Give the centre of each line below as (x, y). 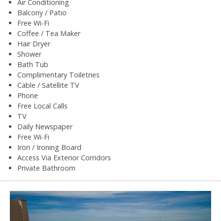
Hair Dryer (34, 43)
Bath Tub (33, 64)
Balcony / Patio (42, 12)
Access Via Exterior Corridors (64, 157)
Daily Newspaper (45, 126)
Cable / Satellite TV (48, 85)
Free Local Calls (42, 106)
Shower (29, 54)
